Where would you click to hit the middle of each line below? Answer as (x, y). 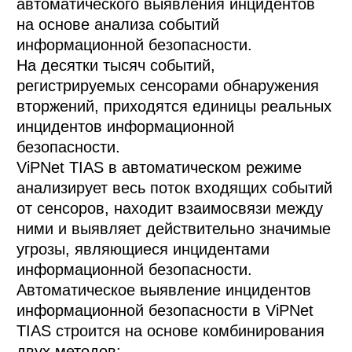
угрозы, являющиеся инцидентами (143, 249)
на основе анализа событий (118, 25)
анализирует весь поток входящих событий (175, 188)
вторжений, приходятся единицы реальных (174, 106)
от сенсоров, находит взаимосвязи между (170, 209)
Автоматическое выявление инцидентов (164, 290)
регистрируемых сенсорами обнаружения (168, 86)
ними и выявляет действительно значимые (174, 229)
